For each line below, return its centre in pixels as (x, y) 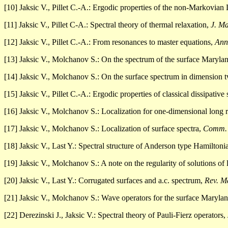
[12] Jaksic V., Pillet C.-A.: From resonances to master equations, (109, 42)
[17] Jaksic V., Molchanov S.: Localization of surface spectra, (104, 129)
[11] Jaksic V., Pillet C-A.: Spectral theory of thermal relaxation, (107, 25)
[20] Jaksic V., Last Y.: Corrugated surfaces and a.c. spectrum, (104, 181)
